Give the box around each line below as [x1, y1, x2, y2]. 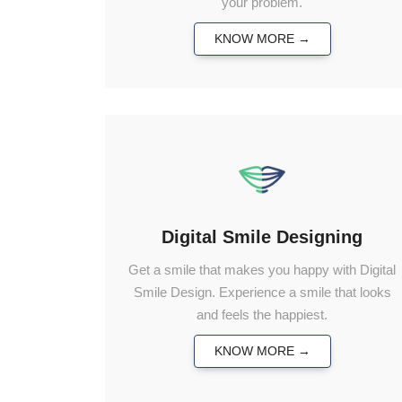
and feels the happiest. [197, 306, 328, 322]
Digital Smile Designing [162, 226, 363, 247]
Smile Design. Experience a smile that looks [133, 284, 391, 300]
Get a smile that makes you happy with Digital [128, 261, 396, 277]
